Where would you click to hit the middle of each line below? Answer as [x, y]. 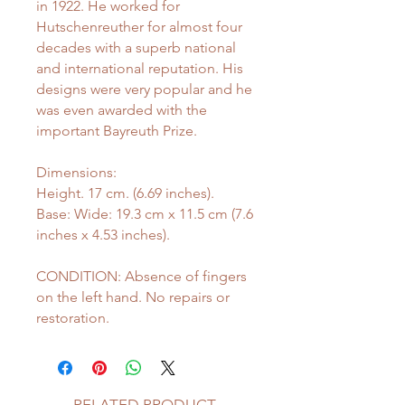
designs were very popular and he [144, 89]
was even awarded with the [122, 110]
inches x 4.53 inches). [103, 235]
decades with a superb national [136, 48]
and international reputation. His [140, 69]
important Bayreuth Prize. [117, 131]
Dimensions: [76, 173]
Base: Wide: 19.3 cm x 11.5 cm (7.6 [145, 214]
